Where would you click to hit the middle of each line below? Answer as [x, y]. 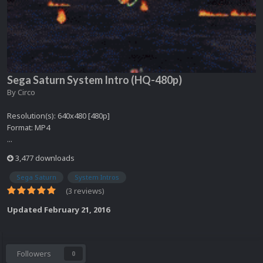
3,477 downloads [44, 158]
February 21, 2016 [77, 210]
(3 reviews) [85, 191]
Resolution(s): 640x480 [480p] [58, 116]
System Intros [97, 177]
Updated [26, 210]
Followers [34, 254]
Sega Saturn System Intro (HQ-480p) [95, 80]
